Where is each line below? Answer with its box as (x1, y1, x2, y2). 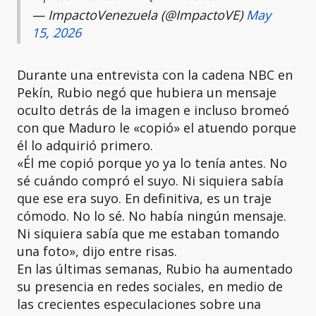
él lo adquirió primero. (17, 137, 153, 154)
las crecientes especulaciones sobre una (17, 296, 261, 313)
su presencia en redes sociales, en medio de (17, 278, 283, 296)
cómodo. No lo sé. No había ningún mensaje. (17, 207, 286, 225)
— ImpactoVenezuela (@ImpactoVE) (32, 6, 246, 24)
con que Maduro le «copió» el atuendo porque (17, 119, 296, 137)
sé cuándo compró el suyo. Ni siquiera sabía (17, 172, 284, 190)
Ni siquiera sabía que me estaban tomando (17, 225, 279, 243)
